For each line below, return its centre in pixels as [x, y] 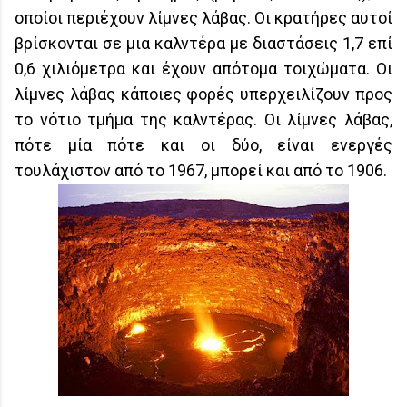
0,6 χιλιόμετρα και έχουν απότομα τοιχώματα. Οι [203, 69]
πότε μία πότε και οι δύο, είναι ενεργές [203, 145]
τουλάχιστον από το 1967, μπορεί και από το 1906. [201, 171]
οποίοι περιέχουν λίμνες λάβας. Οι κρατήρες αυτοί [203, 18]
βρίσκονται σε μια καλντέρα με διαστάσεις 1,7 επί [203, 44]
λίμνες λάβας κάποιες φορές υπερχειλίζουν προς [203, 94]
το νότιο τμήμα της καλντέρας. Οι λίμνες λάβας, [203, 120]
